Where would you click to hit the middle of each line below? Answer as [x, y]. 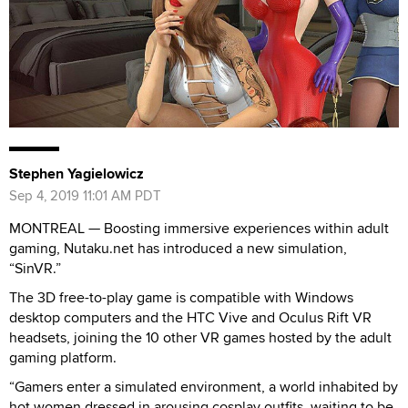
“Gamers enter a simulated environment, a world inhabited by [204, 386]
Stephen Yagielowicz [76, 173]
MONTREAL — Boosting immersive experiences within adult [199, 228]
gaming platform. [63, 357]
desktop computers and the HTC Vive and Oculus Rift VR [190, 317]
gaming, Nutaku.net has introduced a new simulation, [178, 248]
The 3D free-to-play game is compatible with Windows [181, 297]
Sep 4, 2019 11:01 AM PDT [85, 195]
